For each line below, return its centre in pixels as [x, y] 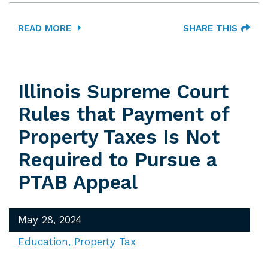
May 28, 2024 [50, 220]
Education [43, 242]
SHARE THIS [210, 28]
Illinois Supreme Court [123, 92]
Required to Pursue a [118, 160]
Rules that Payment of [124, 114]
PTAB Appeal [78, 182]
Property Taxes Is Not [119, 137]
